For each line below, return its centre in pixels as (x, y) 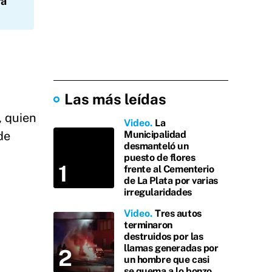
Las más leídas (115, 99)
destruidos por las (164, 236)
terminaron (148, 225)
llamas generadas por (171, 248)
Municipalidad (155, 134)
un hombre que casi (167, 260)
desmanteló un (156, 146)
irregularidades (158, 192)
